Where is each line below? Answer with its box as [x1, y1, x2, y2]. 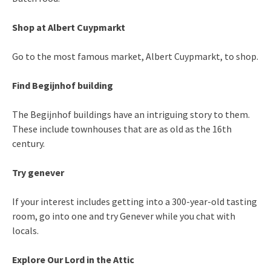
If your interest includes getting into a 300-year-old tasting [12, 195, 257, 207]
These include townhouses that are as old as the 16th [12, 122, 232, 135]
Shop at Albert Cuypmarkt [12, 21, 125, 33]
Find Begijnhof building [12, 79, 113, 91]
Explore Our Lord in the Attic [12, 253, 134, 266]
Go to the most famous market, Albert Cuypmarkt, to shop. [12, 50, 258, 62]
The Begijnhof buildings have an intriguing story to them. [12, 108, 250, 120]
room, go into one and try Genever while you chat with [12, 209, 235, 222]
